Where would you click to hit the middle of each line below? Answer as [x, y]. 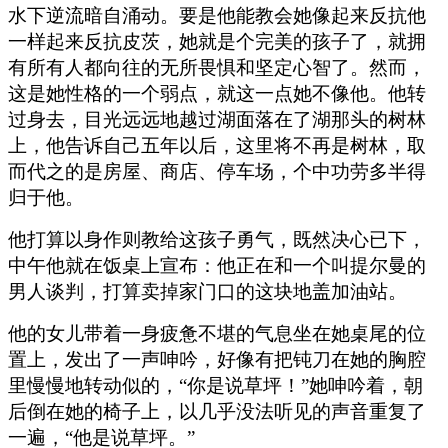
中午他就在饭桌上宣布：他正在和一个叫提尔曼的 [217, 265]
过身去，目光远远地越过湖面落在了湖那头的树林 [217, 119]
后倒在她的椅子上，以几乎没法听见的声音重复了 [217, 411]
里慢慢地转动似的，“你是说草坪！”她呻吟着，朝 [215, 385]
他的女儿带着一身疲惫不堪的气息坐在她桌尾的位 [217, 333]
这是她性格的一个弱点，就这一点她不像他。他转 [217, 93]
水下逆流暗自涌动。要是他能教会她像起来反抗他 [217, 15]
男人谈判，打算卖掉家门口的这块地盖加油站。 [207, 291]
